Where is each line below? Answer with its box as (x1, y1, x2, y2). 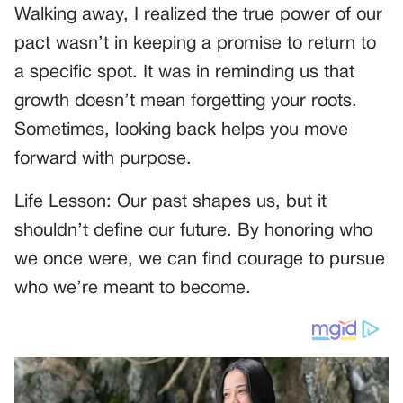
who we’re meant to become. (14, 280, 251, 297)
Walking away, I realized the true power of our (14, 6, 382, 23)
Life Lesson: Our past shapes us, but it (14, 193, 327, 210)
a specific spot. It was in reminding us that (14, 64, 354, 81)
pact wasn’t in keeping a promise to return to (14, 35, 376, 52)
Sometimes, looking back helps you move (14, 121, 348, 139)
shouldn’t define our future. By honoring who (14, 222, 372, 239)
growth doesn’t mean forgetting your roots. (14, 93, 357, 110)
